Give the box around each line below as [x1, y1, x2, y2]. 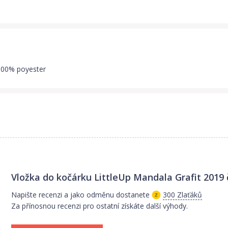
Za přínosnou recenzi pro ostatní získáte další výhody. [11, 201, 188, 211]
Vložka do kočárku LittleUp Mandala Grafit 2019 [11, 171, 224, 184]
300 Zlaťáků [163, 190, 203, 200]
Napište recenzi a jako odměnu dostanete [11, 190, 150, 200]
